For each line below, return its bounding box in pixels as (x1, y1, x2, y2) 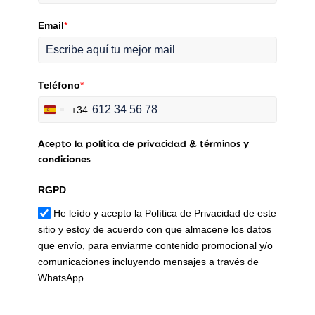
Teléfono (37, 79, 80, 91)
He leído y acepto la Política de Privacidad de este (53, 207, 276, 219)
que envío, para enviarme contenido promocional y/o (37, 239, 273, 251)
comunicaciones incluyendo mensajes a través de (37, 255, 259, 267)
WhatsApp (37, 271, 84, 283)
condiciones (37, 154, 91, 165)
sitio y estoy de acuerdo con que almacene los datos (37, 223, 271, 235)
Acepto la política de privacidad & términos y (37, 139, 249, 150)
